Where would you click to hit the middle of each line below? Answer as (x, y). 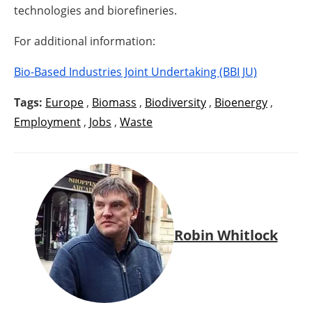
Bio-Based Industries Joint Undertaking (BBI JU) (135, 71)
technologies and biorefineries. (95, 10)
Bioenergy (241, 102)
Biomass (114, 102)
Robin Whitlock (226, 235)
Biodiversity (175, 102)
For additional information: (85, 41)
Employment (47, 122)
